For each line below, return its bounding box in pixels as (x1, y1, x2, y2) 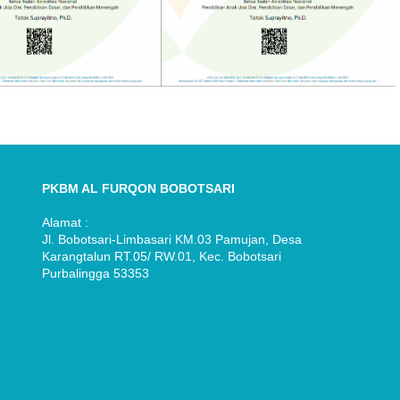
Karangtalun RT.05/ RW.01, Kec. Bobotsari (42, 249, 282, 264)
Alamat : (42, 215, 89, 230)
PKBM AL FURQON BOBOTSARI (42, 181, 236, 196)
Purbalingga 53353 (42, 266, 150, 281)
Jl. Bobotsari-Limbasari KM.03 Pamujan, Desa (42, 232, 303, 247)
